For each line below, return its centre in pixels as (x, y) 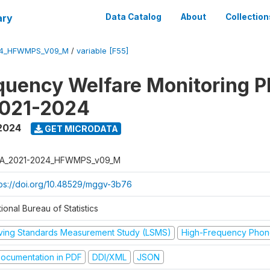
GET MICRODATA (80, 128)
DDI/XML (109, 257)
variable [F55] (102, 51)
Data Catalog (133, 17)
